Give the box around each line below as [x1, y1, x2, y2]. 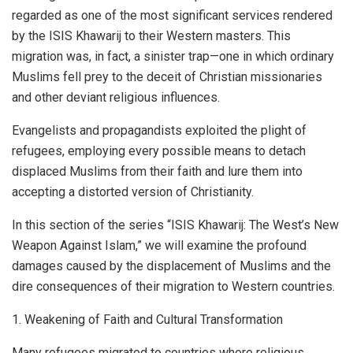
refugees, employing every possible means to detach [12, 143, 306, 158]
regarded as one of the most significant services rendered [12, 7, 333, 23]
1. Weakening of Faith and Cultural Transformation [12, 311, 283, 327]
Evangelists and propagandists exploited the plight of [12, 122, 307, 138]
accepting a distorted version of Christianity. [12, 184, 254, 199]
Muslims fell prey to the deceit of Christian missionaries [12, 69, 322, 84]
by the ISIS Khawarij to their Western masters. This [12, 28, 291, 43]
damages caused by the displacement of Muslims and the [12, 258, 331, 273]
